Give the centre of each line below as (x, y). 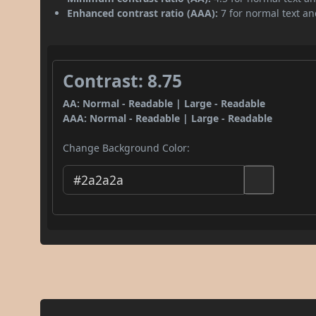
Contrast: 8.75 (123, 80)
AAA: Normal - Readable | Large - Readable (168, 118)
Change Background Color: (127, 147)
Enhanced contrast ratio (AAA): (143, 13)
